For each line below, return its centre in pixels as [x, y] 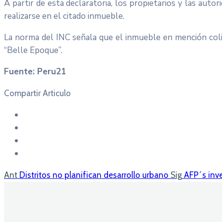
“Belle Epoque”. [33, 50]
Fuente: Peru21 [35, 71]
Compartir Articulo [37, 93]
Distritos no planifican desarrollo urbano [94, 175]
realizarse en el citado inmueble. [64, 16]
